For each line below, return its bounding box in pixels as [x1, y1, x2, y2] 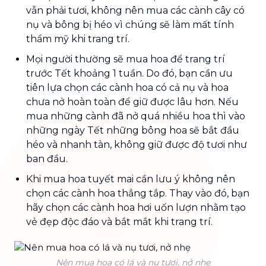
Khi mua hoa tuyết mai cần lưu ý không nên [26, 173, 235, 185]
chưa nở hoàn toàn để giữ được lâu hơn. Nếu [26, 96, 239, 107]
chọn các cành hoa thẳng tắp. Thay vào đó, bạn [26, 187, 249, 199]
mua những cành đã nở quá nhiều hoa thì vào [26, 110, 245, 122]
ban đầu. [26, 153, 68, 164]
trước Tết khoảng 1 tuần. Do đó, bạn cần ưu [26, 67, 233, 79]
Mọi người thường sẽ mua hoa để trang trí [26, 53, 225, 65]
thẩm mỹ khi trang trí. [26, 33, 129, 45]
